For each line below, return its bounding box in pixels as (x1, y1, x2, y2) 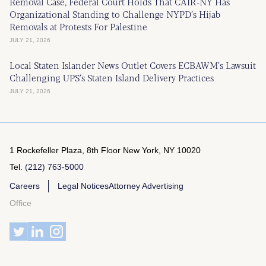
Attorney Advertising (109, 180, 183, 191)
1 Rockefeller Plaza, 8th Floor (9, 145, 123, 155)
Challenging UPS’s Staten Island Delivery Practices (9, 71, 214, 84)
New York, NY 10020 (123, 145, 201, 155)
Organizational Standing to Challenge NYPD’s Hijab (9, 7, 220, 20)
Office (9, 198, 31, 208)
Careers (9, 180, 40, 191)
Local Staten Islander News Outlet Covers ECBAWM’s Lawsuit (9, 58, 256, 71)
